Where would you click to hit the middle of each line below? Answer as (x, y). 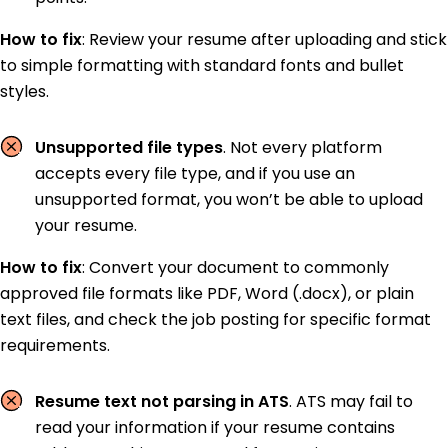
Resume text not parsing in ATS (162, 401)
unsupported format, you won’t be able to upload (229, 199)
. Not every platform (302, 147)
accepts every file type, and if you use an (195, 173)
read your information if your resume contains (215, 427)
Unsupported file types (129, 147)
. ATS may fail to (351, 401)
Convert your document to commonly (239, 267)
